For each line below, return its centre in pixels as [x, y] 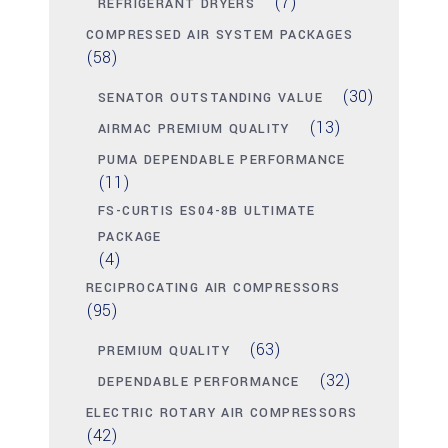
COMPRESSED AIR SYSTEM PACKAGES [219, 35]
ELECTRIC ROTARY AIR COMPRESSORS [222, 413]
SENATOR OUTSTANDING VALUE [210, 98]
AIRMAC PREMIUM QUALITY [194, 129]
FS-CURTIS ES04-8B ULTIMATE [207, 211]
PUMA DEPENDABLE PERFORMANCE [222, 160]
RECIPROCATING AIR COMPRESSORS [213, 288]
